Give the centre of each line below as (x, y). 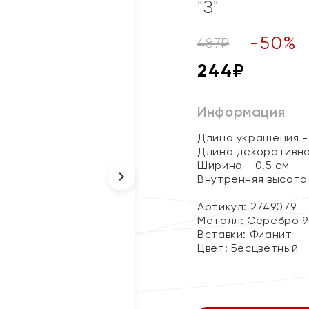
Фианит (271, 234)
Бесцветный (265, 248)
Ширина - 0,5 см (243, 165)
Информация (241, 112)
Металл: (222, 220)
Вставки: (223, 234)
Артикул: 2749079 (247, 207)
